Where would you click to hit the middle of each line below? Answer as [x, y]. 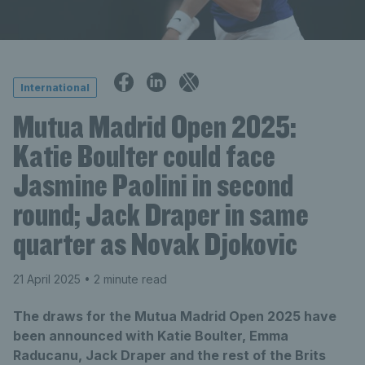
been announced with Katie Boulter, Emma [151, 335]
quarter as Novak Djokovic [155, 243]
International [55, 88]
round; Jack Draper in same [161, 214]
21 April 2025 [47, 279]
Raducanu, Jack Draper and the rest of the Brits [169, 355]
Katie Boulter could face [144, 155]
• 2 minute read [124, 279]
